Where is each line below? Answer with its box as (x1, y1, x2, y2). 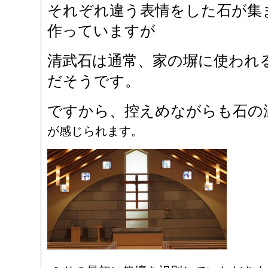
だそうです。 (47, 72, 140, 89)
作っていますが (47, 22, 156, 39)
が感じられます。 (47, 124, 143, 138)
